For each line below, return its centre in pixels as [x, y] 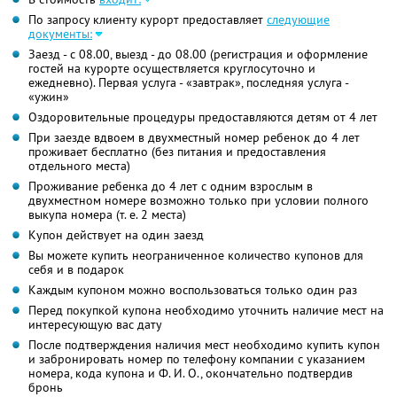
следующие [298, 20]
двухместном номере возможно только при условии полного [198, 201]
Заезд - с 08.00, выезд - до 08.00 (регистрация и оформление [198, 54]
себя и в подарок [76, 270]
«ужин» [49, 97]
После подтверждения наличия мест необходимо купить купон [204, 345]
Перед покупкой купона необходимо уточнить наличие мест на [206, 311]
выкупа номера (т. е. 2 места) [107, 215]
